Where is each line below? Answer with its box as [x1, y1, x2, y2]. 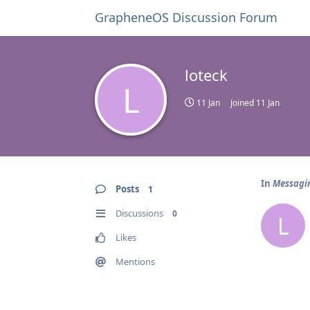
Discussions [116, 207, 163, 219]
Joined [230, 97, 256, 109]
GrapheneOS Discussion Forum [95, 9, 277, 26]
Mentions [116, 255, 155, 268]
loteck [185, 64, 228, 85]
